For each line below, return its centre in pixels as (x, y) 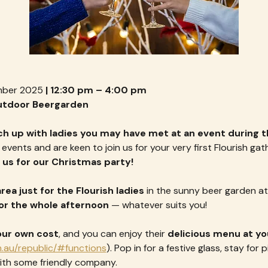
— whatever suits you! (158, 205)
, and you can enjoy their (113, 234)
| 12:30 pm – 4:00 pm (95, 90)
